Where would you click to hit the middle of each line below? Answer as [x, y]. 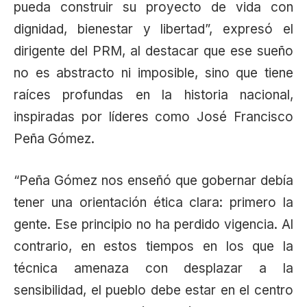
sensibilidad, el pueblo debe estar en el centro [153, 291]
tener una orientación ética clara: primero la [153, 203]
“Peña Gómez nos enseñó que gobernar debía [153, 181]
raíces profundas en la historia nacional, [153, 95]
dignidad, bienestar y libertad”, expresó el [153, 29]
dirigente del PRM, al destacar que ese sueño [153, 51]
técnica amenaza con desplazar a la [153, 269]
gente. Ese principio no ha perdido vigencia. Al [153, 225]
